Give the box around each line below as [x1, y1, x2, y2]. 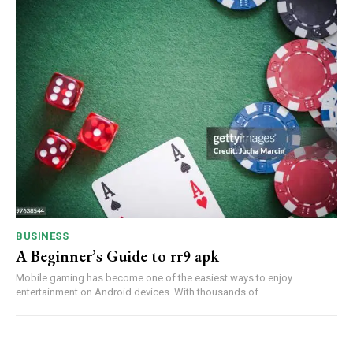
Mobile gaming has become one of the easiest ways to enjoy [16, 272, 292, 284]
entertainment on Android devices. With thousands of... [16, 286, 266, 299]
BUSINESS [16, 230, 69, 243]
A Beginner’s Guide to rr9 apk [16, 246, 219, 267]
